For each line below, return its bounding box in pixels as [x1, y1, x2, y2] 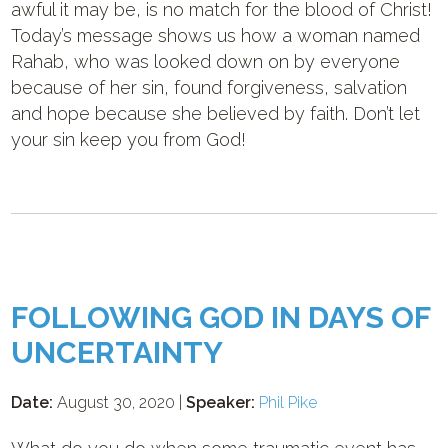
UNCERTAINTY [11, 335, 224, 370]
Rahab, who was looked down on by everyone [11, 51, 401, 72]
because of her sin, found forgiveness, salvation [11, 77, 408, 98]
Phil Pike [259, 393, 318, 412]
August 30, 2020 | [53, 393, 187, 412]
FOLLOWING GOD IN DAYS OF [11, 300, 431, 335]
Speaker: [186, 393, 256, 412]
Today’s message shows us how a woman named [11, 25, 421, 46]
